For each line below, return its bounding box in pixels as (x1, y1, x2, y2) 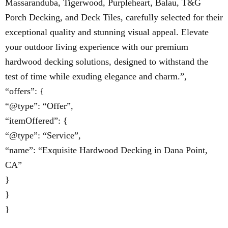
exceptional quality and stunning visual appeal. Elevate (5, 27, 209, 37)
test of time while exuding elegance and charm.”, (5, 71, 187, 81)
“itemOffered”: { (5, 116, 68, 126)
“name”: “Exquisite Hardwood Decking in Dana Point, (5, 145, 208, 155)
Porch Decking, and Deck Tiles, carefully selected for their (5, 12, 223, 22)
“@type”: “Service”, (5, 130, 81, 140)
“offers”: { (5, 86, 44, 96)
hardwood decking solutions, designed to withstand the (5, 56, 208, 67)
